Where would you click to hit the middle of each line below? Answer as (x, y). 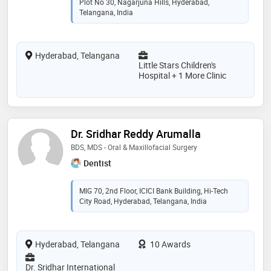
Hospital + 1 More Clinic (182, 75)
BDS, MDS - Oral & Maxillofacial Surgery (134, 147)
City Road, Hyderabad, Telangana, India (143, 201)
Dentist (97, 163)
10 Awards (169, 244)
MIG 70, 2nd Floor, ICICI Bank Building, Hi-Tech (154, 191)
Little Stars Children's (177, 65)
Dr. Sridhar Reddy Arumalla (136, 133)
